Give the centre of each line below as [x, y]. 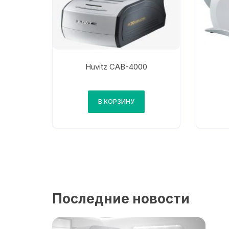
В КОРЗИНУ [116, 102]
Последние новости [121, 199]
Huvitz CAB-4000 [116, 67]
